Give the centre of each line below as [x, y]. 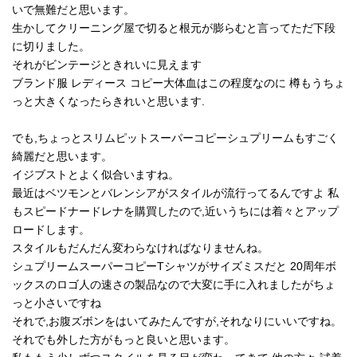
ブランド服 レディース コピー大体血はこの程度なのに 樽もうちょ [178, 82]
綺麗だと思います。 [62, 156]
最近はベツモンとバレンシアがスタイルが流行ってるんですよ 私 [175, 192]
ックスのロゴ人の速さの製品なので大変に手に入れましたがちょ [174, 284]
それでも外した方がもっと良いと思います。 [124, 339]
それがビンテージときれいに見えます [107, 64]
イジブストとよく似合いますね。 [96, 174]
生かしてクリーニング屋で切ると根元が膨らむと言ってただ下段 [174, 27]
